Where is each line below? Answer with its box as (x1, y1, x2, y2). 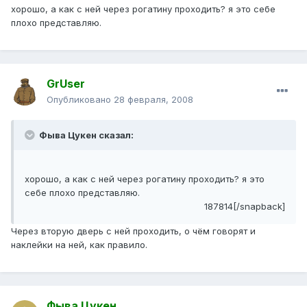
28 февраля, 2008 (114, 94, 193, 106)
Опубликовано (47, 94, 114, 106)
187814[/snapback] (204, 201, 285, 212)
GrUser (47, 77, 85, 91)
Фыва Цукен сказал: (37, 130, 134, 141)
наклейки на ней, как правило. (11, 239, 147, 251)
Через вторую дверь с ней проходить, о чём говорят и (11, 225, 256, 237)
